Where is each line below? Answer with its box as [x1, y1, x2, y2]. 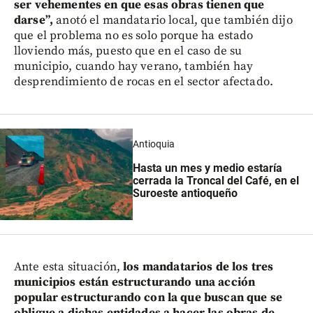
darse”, [14, 13, 54, 29]
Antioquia [132, 138, 175, 150]
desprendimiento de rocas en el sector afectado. [14, 74, 274, 90]
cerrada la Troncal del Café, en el [132, 173, 299, 187]
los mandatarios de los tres [123, 259, 274, 275]
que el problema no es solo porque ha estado [14, 28, 254, 44]
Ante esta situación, [14, 259, 124, 275]
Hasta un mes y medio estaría [132, 161, 282, 175]
